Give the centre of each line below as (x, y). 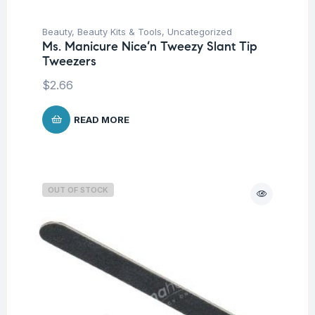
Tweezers (69, 61)
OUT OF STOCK (78, 189)
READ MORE (102, 119)
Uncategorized (200, 31)
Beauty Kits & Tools (120, 31)
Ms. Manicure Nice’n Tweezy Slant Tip (150, 46)
